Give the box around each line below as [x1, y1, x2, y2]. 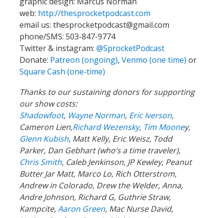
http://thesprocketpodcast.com [38, 7, 150, 18]
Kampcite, [19, 203, 56, 214]
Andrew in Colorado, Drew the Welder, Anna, [19, 180, 183, 191]
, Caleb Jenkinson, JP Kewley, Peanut [62, 156, 192, 167]
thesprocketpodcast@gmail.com [53, 19, 169, 30]
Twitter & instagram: [19, 42, 94, 54]
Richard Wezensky [73, 121, 139, 132]
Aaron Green [58, 203, 105, 214]
